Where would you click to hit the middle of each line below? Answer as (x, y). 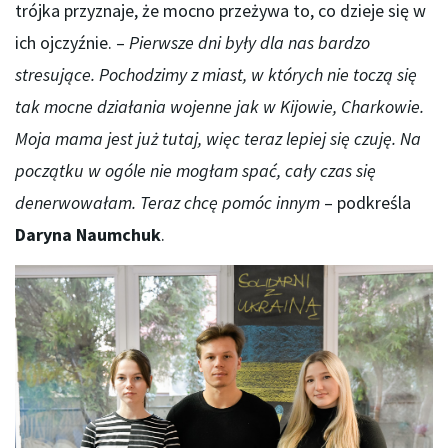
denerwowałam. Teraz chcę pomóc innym (169, 203)
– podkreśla (367, 203)
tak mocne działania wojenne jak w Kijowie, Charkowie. (219, 107)
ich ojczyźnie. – (72, 43)
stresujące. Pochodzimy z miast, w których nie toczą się (216, 75)
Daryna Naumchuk (88, 235)
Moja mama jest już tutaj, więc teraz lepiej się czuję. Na (218, 139)
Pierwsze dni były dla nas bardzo (249, 43)
